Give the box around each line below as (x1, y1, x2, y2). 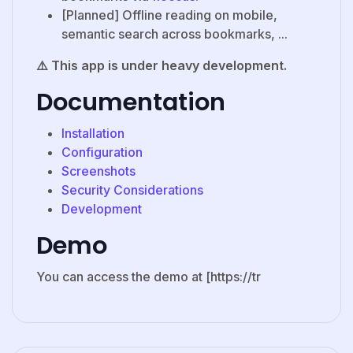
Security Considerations (61, 182, 203, 199)
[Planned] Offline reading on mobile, (61, 7, 277, 24)
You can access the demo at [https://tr (36, 269, 261, 285)
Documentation (36, 85, 225, 120)
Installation (61, 125, 124, 142)
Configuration (61, 144, 143, 161)
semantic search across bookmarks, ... (61, 26, 288, 43)
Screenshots (61, 163, 136, 180)
